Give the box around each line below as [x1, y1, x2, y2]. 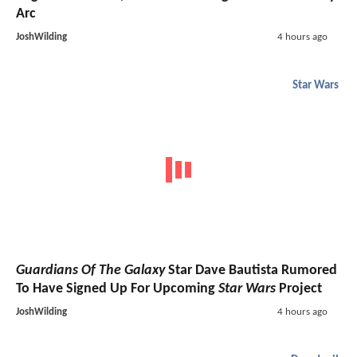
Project [276, 281, 322, 297]
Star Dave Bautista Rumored [165, 263, 337, 279]
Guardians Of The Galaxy [16, 263, 165, 279]
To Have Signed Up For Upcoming [16, 281, 218, 297]
